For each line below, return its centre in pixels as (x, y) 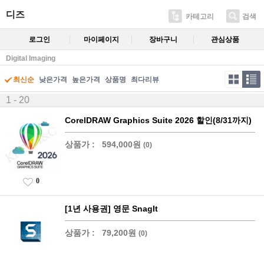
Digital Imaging (31, 58)
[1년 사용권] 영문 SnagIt (111, 208)
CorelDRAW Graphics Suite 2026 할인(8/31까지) (158, 120)
